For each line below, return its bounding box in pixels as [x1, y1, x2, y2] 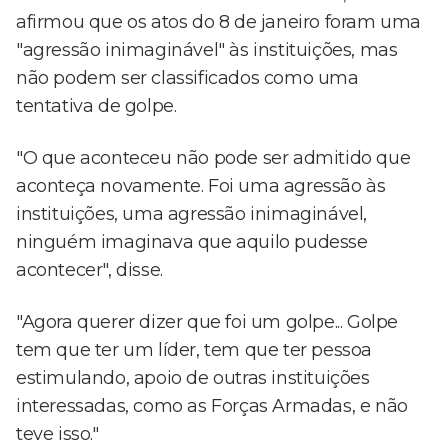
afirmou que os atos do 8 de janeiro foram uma [16, 11, 422, 34]
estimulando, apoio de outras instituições [16, 367, 370, 390]
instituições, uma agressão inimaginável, [16, 203, 368, 226]
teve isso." [16, 423, 99, 446]
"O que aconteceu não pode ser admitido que [16, 147, 411, 170]
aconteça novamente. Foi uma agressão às [16, 175, 386, 198]
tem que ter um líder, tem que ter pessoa [16, 339, 373, 362]
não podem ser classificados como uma [16, 67, 359, 90]
